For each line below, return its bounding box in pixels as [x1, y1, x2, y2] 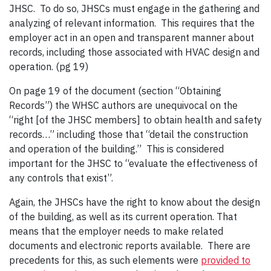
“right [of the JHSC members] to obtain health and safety [9, 114, 262, 126]
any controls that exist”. [9, 172, 113, 184]
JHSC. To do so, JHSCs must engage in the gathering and [9, 2, 260, 15]
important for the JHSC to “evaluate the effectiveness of [9, 157, 258, 170]
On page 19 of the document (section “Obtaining [9, 85, 221, 97]
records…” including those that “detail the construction [9, 128, 248, 141]
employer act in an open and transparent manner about [9, 31, 254, 44]
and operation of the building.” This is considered [9, 143, 224, 155]
